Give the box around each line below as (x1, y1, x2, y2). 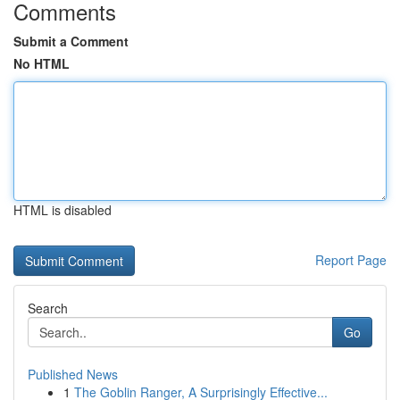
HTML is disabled (13, 201, 112, 219)
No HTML (13, 54, 70, 72)
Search (28, 299, 68, 317)
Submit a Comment (13, 32, 129, 50)
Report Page (315, 251, 387, 269)
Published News (28, 365, 118, 383)
